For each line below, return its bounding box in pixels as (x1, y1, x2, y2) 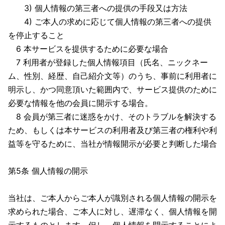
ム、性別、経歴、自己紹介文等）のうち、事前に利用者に (8, 71, 217, 81)
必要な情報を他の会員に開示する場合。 (8, 98, 153, 108)
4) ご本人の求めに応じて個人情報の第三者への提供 (8, 17, 211, 27)
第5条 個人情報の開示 (8, 166, 88, 176)
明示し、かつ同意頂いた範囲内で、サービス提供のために (8, 84, 217, 94)
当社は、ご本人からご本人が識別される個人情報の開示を (8, 193, 217, 203)
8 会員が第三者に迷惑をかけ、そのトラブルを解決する (8, 111, 216, 122)
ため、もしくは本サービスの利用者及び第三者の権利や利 (8, 125, 217, 135)
